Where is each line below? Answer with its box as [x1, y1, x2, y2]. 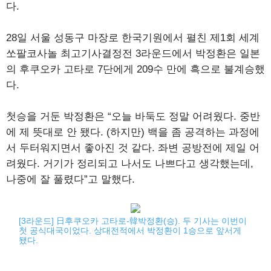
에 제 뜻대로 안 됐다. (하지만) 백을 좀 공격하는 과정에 [6, 126, 260, 138]
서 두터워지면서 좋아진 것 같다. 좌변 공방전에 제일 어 [6, 142, 260, 154]
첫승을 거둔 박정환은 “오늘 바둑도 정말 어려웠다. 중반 [6, 111, 260, 122]
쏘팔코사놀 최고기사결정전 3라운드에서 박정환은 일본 [6, 48, 260, 59]
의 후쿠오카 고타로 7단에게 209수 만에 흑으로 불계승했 [6, 64, 265, 75]
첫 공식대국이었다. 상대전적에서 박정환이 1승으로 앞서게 [19, 226, 242, 235]
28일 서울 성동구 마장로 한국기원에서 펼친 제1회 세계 [6, 32, 260, 44]
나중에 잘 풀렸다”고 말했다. [6, 174, 135, 185]
